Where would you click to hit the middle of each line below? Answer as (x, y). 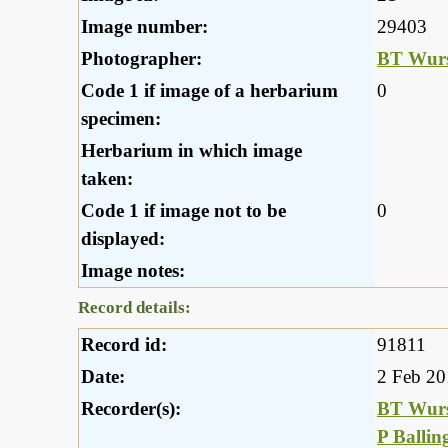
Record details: (134, 308)
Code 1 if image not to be (183, 211)
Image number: (144, 27)
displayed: (123, 239)
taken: (107, 179)
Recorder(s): (131, 409)
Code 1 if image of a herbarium (209, 91)
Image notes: (133, 271)
